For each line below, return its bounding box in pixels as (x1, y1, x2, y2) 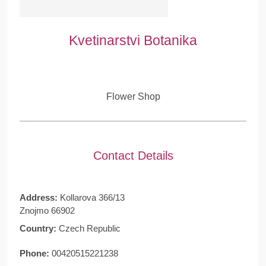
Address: (19, 192, 60, 202)
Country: (19, 223, 59, 233)
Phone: (19, 248, 52, 258)
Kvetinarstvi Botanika (69, 33, 197, 48)
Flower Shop (106, 91, 160, 102)
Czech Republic (58, 223, 121, 233)
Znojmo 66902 (19, 205, 75, 216)
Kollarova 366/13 (59, 192, 125, 202)
